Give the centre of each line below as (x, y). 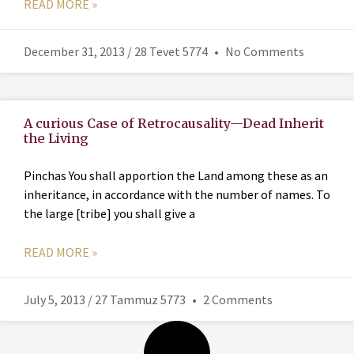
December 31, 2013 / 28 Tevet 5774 (117, 51)
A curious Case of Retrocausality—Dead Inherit (174, 123)
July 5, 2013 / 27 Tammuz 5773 (106, 299)
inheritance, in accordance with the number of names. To (177, 194)
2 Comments (237, 299)
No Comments (264, 51)
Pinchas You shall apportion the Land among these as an (176, 175)
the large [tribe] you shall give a (109, 213)
